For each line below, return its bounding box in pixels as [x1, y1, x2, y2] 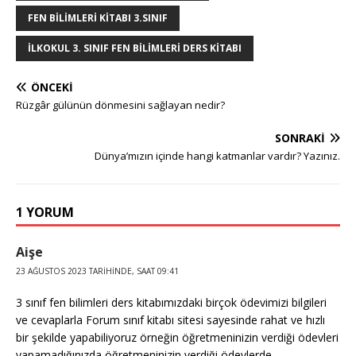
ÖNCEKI [31, 79, 73, 95]
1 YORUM [16, 203, 74, 221]
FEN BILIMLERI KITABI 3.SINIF [28, 10, 168, 25]
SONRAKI [275, 130, 325, 145]
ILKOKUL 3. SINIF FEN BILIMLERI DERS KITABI [28, 41, 242, 55]
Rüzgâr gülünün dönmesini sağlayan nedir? [16, 97, 225, 112]
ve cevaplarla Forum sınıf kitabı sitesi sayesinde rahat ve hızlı [16, 311, 325, 327]
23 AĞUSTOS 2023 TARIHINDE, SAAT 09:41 [16, 265, 179, 277]
